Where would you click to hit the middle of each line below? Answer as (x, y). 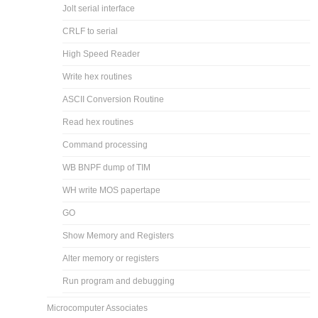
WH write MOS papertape (112, 190)
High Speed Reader (102, 54)
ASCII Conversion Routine (114, 99)
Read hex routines (98, 122)
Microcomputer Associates (98, 308)
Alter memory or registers (111, 258)
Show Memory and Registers (119, 235)
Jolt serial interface (99, 8)
